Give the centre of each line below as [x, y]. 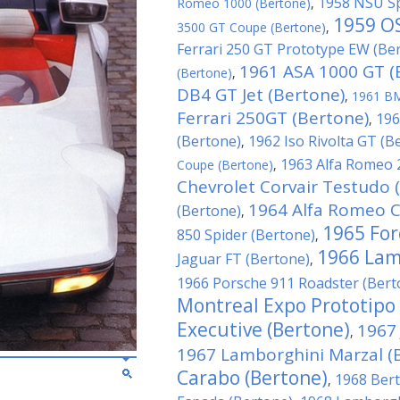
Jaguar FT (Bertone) [243, 259]
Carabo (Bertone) [252, 378]
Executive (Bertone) [263, 329]
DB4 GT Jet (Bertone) [261, 95]
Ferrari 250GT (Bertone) [273, 118]
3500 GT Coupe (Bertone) [251, 27]
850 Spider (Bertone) [246, 235]
